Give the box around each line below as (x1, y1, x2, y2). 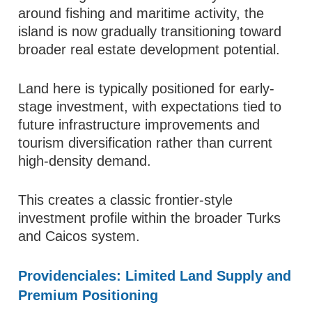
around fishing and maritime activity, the (18, 6, 265, 21)
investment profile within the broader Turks (18, 210, 281, 226)
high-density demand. (18, 153, 152, 169)
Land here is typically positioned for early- (18, 81, 275, 96)
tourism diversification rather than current (18, 135, 273, 150)
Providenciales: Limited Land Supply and (18, 268, 292, 283)
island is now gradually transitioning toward (18, 24, 282, 39)
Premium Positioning (18, 288, 159, 303)
